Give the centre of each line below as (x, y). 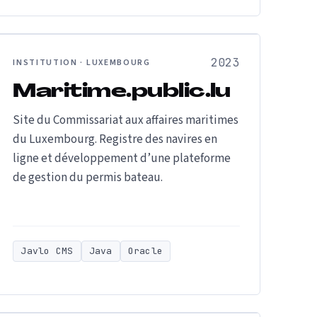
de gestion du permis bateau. (88, 178)
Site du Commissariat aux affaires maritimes (126, 120)
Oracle (145, 251)
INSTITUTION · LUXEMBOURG (82, 63)
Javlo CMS (47, 251)
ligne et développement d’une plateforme (122, 158)
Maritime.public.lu (122, 92)
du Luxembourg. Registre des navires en (115, 139)
